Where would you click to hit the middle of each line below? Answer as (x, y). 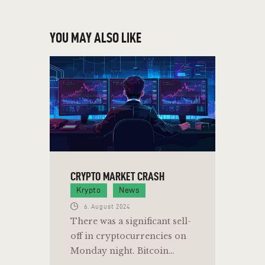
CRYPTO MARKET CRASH (117, 176)
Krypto (89, 190)
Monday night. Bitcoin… (122, 251)
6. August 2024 (107, 206)
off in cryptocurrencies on (128, 236)
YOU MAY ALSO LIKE (96, 38)
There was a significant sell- (131, 222)
